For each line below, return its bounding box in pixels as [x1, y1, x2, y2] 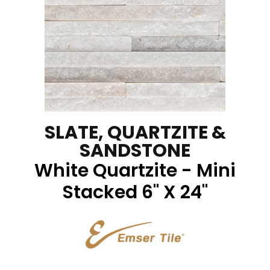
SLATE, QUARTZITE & [44, 119, 226, 145]
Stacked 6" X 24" [62, 179, 208, 205]
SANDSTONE [80, 137, 190, 163]
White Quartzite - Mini [34, 157, 236, 183]
